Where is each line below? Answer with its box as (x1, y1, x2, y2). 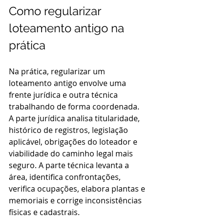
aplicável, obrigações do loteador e (9, 136, 139, 147)
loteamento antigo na (9, 21, 127, 35)
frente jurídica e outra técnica (9, 89, 120, 100)
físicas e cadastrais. (9, 207, 80, 218)
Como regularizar (9, 4, 104, 18)
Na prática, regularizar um (9, 66, 107, 77)
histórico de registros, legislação (9, 125, 130, 135)
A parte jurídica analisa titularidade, (9, 113, 142, 124)
